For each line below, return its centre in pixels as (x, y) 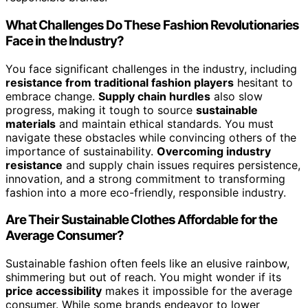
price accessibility (54, 291)
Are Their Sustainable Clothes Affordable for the (142, 220)
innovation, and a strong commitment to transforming (145, 178)
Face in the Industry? (65, 41)
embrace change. (52, 96)
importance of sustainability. (81, 151)
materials (31, 123)
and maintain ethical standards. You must (165, 123)
